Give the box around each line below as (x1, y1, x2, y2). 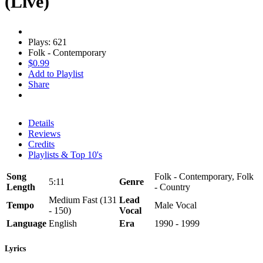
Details (28, 117, 54, 128)
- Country (154, 181, 190, 192)
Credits (28, 139, 55, 149)
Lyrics (5, 244, 26, 254)
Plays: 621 (28, 36, 67, 47)
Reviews (28, 128, 60, 139)
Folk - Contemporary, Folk (154, 171, 254, 181)
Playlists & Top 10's (28, 149, 102, 160)
